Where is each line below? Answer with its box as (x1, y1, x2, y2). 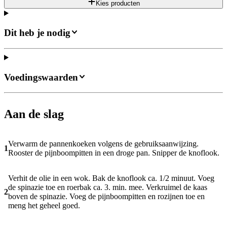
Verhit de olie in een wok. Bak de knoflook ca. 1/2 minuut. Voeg (8, 174, 214, 183)
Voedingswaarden (4, 71, 78, 83)
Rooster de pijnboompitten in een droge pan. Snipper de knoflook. (8, 148, 219, 158)
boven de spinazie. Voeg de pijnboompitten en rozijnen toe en (8, 192, 205, 201)
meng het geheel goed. (8, 201, 80, 210)
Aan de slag (4, 107, 64, 121)
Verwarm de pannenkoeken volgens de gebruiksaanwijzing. (8, 139, 199, 148)
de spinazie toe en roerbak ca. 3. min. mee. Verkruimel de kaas (8, 183, 207, 192)
